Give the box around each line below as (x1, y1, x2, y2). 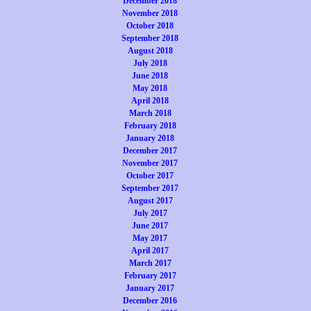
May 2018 (133, 83, 167, 93)
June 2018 (132, 71, 168, 81)
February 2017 (124, 271, 176, 280)
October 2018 (126, 21, 174, 31)
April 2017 (131, 246, 169, 255)
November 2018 (122, 8, 178, 18)
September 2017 (121, 183, 178, 193)
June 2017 (132, 221, 168, 230)
